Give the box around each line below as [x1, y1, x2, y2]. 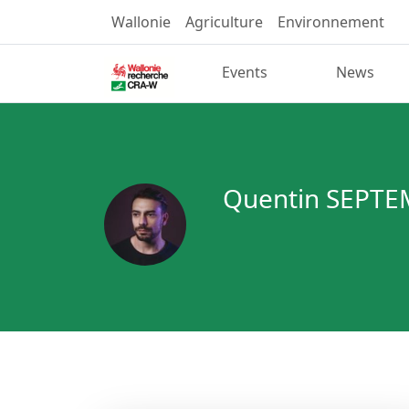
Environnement [278, 12, 384, 32]
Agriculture [185, 12, 263, 32]
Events [222, 62, 268, 83]
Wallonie [111, 12, 171, 32]
